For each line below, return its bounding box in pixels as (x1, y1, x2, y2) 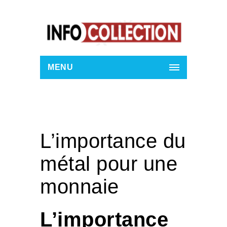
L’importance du (40, 130, 186, 152)
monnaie (40, 175, 119, 198)
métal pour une (40, 153, 177, 175)
